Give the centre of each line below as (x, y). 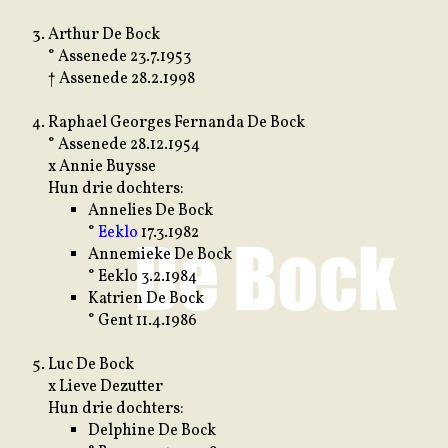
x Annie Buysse (102, 166)
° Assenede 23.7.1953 (119, 56)
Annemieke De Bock (160, 254)
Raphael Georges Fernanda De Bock (176, 122)
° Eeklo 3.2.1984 (142, 276)
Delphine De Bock (152, 430)
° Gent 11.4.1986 (142, 320)
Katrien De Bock (146, 298)
